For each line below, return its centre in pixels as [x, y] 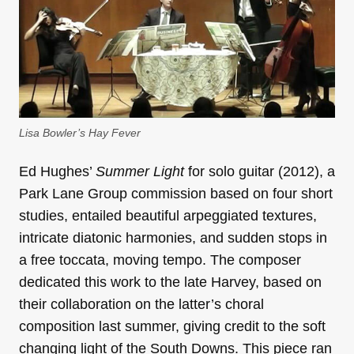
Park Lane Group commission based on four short [176, 193]
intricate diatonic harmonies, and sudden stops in [173, 237]
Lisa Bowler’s [54, 132]
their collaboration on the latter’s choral [141, 304]
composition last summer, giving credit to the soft [172, 326]
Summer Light [142, 171]
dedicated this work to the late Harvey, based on [170, 282]
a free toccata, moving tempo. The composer [160, 260]
